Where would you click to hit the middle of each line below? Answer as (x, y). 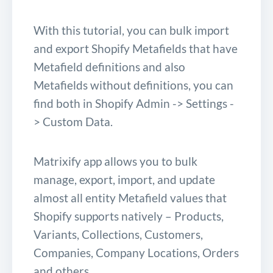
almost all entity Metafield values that (130, 197)
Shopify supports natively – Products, (129, 216)
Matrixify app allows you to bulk (115, 161)
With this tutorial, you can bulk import (131, 30)
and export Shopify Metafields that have (136, 48)
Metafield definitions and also (109, 66)
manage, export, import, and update (124, 179)
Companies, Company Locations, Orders (136, 252)
